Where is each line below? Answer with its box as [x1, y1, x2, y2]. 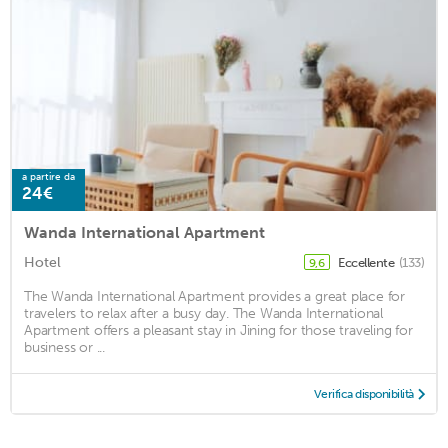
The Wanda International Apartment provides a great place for [24, 287, 405, 305]
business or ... [24, 338, 106, 356]
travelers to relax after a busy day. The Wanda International [24, 304, 383, 322]
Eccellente [338, 254, 397, 270]
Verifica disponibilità [313, 386, 414, 401]
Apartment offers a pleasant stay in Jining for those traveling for [24, 321, 413, 339]
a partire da [22, 170, 75, 183]
